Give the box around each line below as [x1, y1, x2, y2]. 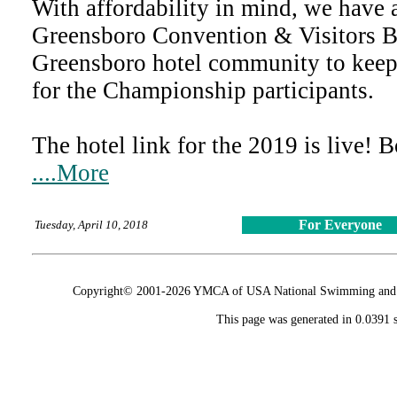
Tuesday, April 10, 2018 [35, 218, 148, 231]
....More [32, 160, 109, 186]
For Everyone [299, 217, 382, 232]
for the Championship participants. [32, 77, 374, 104]
